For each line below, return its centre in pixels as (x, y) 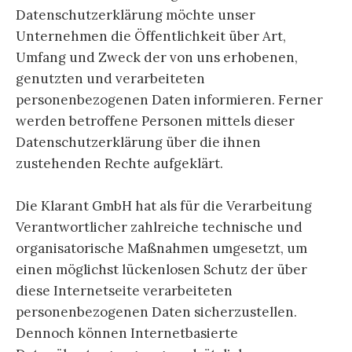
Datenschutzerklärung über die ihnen (138, 142)
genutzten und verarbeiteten (110, 78)
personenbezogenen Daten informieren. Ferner (169, 99)
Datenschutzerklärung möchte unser (136, 15)
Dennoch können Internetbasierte (127, 333)
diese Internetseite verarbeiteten (124, 290)
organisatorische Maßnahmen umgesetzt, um (161, 248)
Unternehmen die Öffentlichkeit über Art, (151, 36)
